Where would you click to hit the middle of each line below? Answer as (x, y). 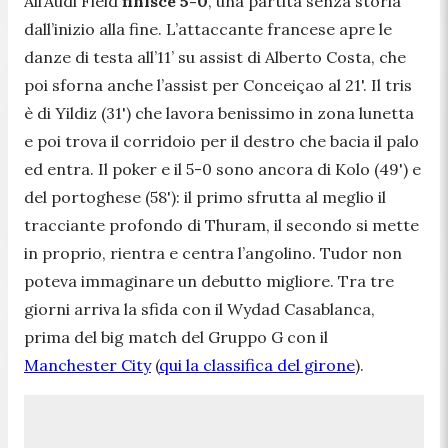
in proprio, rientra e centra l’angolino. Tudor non (213, 252)
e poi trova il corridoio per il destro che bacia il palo (221, 140)
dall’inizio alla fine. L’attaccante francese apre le (208, 28)
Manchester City (87, 364)
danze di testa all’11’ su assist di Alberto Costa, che (215, 56)
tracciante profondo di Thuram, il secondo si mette (221, 224)
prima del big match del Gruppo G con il (176, 336)
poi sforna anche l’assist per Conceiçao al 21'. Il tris (218, 84)
